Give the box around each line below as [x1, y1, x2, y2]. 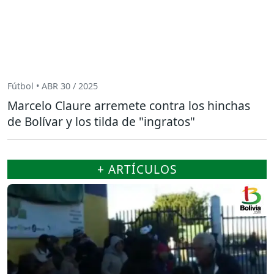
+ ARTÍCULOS [97, 160, 177, 177]
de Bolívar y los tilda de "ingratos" [7, 113, 195, 130]
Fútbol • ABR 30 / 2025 [7, 80, 98, 92]
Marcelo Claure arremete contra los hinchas [7, 97, 250, 114]
